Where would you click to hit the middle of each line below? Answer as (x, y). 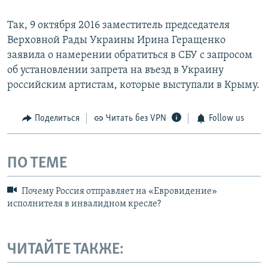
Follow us (226, 119)
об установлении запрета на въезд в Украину (115, 71)
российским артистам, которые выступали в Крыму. (133, 86)
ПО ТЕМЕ (37, 163)
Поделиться (57, 119)
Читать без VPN (136, 119)
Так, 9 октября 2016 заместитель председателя (118, 26)
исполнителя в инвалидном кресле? (84, 204)
